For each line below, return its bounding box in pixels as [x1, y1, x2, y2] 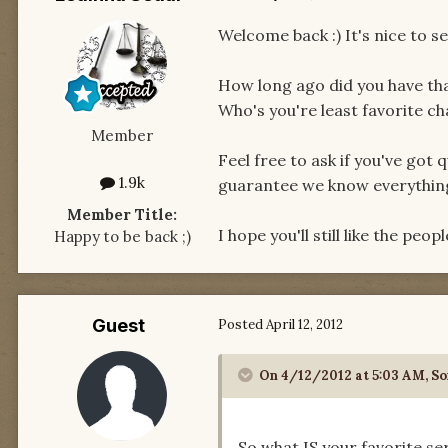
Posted [218, 315, 266, 333]
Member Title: [67, 204, 177, 224]
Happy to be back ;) [53, 226, 191, 246]
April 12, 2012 [266, 315, 343, 333]
